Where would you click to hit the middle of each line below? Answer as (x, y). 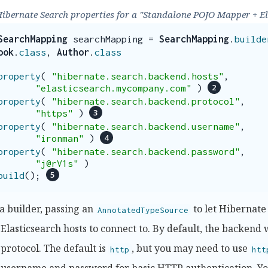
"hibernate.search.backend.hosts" (138, 76)
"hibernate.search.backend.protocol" (146, 101)
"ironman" (60, 138)
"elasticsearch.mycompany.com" (113, 88)
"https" (54, 113)
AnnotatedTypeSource (143, 210)
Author (73, 52)
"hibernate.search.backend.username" (146, 127)
